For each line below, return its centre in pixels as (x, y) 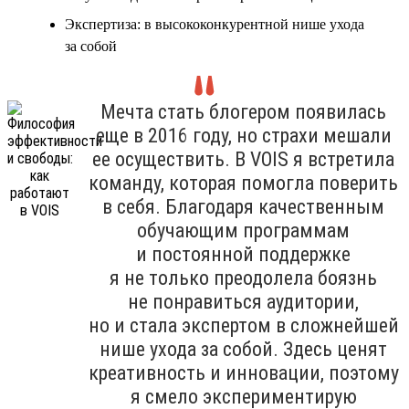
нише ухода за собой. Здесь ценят (243, 349)
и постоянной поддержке (243, 254)
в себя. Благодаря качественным (243, 206)
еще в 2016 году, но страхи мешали (243, 135)
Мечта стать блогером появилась (243, 111)
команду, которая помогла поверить (243, 183)
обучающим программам (243, 230)
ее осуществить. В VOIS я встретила (243, 159)
